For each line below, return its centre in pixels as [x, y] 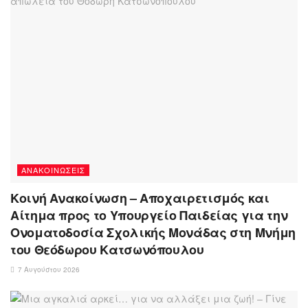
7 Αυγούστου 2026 [48, 270]
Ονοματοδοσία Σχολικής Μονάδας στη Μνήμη [153, 233]
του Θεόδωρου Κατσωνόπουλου [107, 250]
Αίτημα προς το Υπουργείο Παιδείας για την [149, 216]
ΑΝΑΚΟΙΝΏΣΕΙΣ [53, 170]
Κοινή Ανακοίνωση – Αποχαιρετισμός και [140, 198]
